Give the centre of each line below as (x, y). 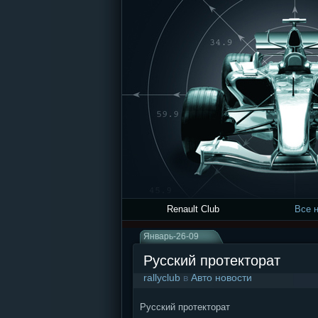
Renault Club (193, 209)
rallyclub (162, 278)
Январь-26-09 (171, 236)
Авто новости (221, 278)
